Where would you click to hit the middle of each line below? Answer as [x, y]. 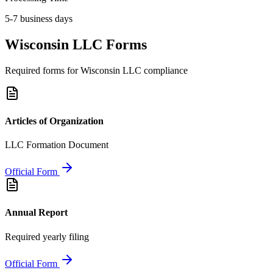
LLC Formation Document [57, 145]
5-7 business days [39, 18]
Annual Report [36, 213]
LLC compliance [154, 70]
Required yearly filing [47, 236]
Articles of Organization [54, 121]
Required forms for [43, 70]
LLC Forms [108, 44]
